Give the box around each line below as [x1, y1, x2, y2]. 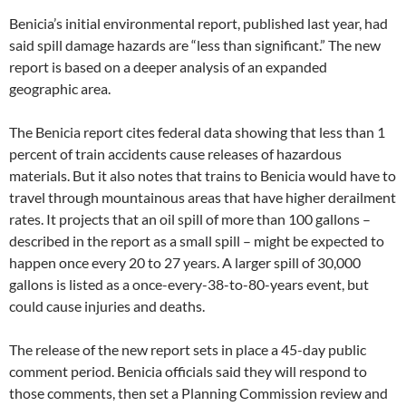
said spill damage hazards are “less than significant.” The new [9, 35, 381, 53]
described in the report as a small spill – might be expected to [9, 231, 384, 249]
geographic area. [9, 79, 111, 97]
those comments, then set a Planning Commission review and [9, 383, 388, 401]
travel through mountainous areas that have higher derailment [9, 188, 396, 206]
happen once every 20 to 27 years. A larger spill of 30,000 [9, 253, 361, 271]
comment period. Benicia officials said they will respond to [9, 362, 367, 380]
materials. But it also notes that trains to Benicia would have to [9, 166, 396, 184]
